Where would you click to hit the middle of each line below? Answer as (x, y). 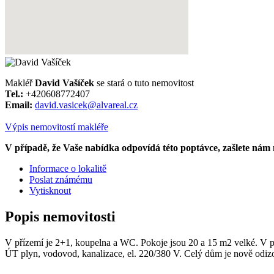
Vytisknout (50, 190)
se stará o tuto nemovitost (144, 83)
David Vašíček (65, 83)
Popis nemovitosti (60, 216)
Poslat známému (61, 179)
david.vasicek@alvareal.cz (86, 105)
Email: (19, 105)
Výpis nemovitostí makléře (57, 127)
